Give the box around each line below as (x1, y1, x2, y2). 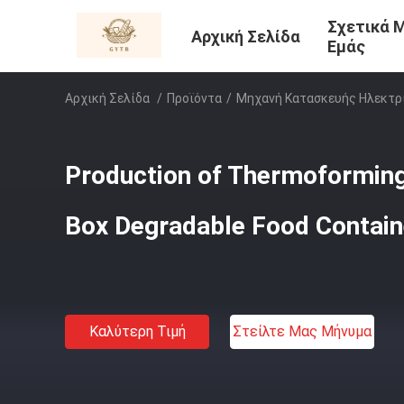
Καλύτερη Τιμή (88, 323, 186, 340)
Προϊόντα (167, 91, 222, 106)
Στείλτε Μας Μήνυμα (233, 323, 372, 340)
